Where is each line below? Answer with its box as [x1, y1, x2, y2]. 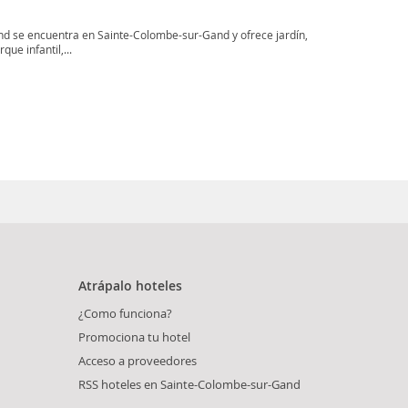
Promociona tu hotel [78, 328, 190, 345]
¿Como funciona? [78, 304, 172, 321]
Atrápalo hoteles [78, 276, 182, 294]
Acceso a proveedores [78, 352, 197, 369]
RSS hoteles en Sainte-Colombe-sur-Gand [78, 375, 301, 393]
